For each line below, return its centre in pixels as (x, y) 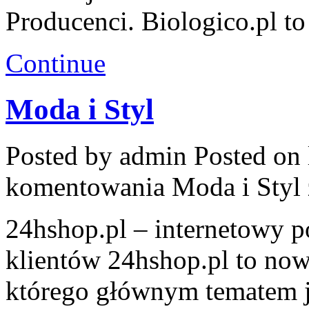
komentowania (89, 186)
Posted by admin (100, 155)
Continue (56, 63)
